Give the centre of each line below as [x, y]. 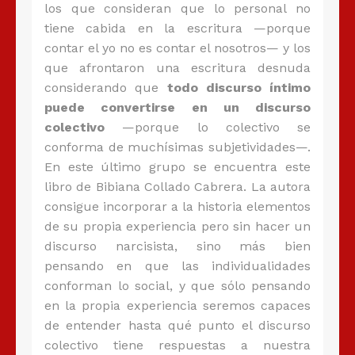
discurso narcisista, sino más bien [177, 246]
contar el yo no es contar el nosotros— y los [177, 48]
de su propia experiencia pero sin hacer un [177, 227]
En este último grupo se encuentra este [177, 167]
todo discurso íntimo [235, 88]
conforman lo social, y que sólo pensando [177, 286]
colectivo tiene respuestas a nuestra [177, 345]
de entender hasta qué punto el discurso [177, 326]
